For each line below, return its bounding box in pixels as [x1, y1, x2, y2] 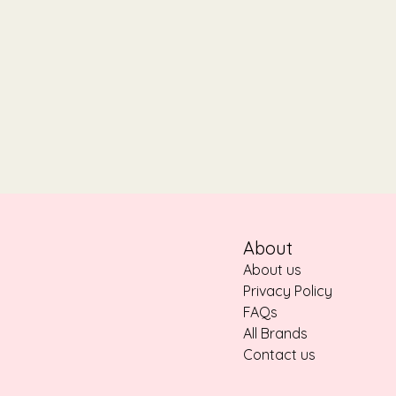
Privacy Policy [243, 282, 332, 301]
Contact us [243, 346, 316, 364]
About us [243, 261, 301, 279]
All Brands [243, 324, 308, 343]
